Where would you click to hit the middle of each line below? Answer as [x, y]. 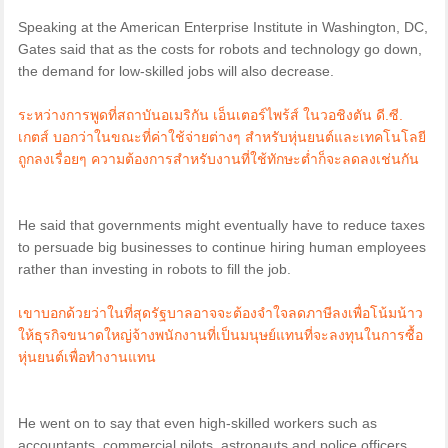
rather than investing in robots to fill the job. [154, 269]
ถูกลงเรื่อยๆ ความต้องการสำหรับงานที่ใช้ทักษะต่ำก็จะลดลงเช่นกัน [218, 159]
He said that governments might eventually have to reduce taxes [221, 225]
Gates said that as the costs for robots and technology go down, [219, 49]
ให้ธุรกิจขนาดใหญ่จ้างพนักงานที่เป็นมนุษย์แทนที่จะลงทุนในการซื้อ [220, 335]
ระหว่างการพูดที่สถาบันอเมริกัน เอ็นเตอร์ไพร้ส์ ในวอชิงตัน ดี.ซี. [210, 115]
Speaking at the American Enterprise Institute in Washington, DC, [222, 27]
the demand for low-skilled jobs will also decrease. [175, 71]
